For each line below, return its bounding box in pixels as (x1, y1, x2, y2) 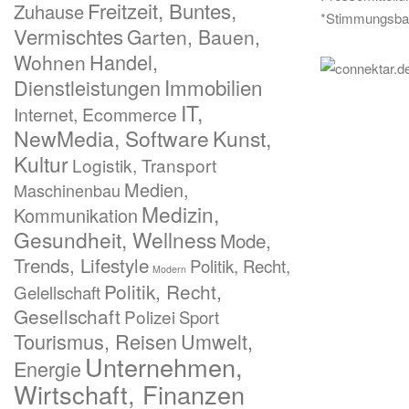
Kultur (14, 149, 68, 179)
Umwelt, (181, 327, 253, 355)
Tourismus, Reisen (14, 327, 177, 355)
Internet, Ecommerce (14, 101, 177, 127)
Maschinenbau (14, 178, 121, 202)
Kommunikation (14, 202, 138, 228)
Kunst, (213, 123, 271, 153)
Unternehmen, (85, 349, 243, 384)
